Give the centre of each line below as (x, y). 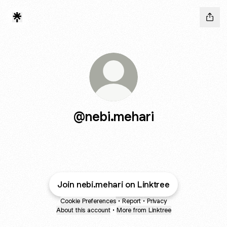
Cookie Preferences (88, 201)
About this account (83, 210)
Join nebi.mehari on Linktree (113, 184)
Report (131, 201)
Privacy (157, 201)
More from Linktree (144, 210)
